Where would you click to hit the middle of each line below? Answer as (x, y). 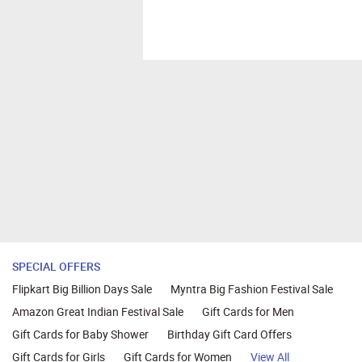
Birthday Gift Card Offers (229, 335)
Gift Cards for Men (248, 312)
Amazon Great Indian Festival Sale (98, 312)
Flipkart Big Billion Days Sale (82, 289)
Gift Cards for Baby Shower (80, 335)
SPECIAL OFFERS (56, 267)
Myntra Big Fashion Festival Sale (252, 289)
